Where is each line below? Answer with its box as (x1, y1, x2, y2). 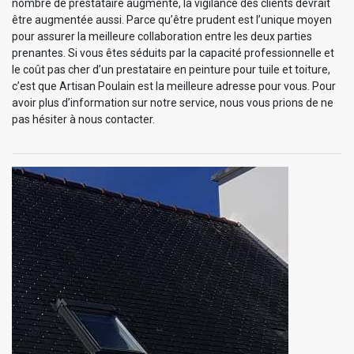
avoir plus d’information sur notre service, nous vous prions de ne (12, 96, 333, 110)
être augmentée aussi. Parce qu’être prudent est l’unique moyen (12, 13, 332, 27)
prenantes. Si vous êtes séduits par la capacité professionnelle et (12, 47, 334, 60)
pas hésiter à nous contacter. (12, 113, 155, 126)
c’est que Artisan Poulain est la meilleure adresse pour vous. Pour (12, 80, 336, 93)
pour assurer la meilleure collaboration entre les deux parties (12, 30, 312, 43)
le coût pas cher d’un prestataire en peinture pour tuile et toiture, (12, 63, 330, 77)
